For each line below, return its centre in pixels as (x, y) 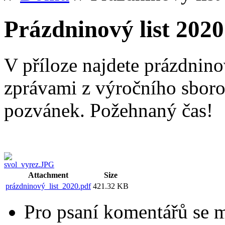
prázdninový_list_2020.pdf (48, 186)
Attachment (48, 175)
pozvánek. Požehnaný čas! (108, 110)
